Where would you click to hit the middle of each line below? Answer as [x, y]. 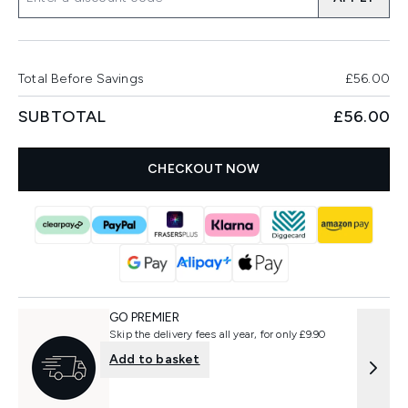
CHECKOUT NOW [204, 169]
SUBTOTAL [62, 117]
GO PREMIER [144, 317]
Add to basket [155, 359]
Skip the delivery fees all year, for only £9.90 [218, 334]
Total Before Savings [81, 79]
